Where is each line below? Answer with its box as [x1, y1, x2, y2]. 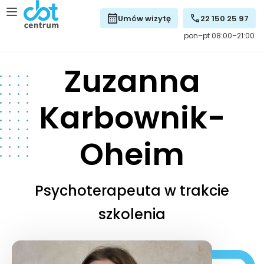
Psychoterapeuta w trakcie [35, 181, 229, 200]
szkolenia [98, 204, 166, 224]
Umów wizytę [118, 12, 171, 24]
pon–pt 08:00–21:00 [184, 31, 255, 41]
